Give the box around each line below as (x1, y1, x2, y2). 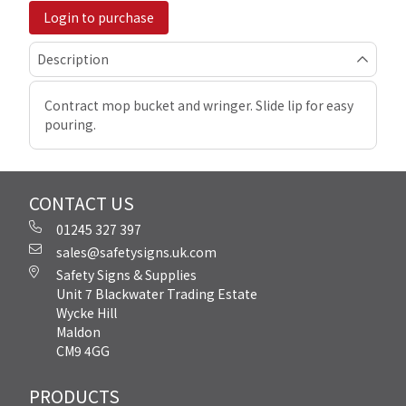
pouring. (44, 115, 96, 133)
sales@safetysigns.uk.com (56, 243, 217, 261)
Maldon (56, 323, 101, 341)
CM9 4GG (56, 342, 110, 360)
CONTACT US (29, 190, 134, 216)
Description (37, 50, 109, 68)
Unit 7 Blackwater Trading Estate (56, 285, 257, 303)
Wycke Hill (56, 304, 117, 322)
